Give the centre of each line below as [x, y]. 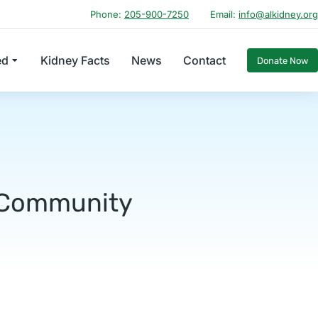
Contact [204, 60]
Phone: [107, 14]
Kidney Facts [75, 60]
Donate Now [283, 60]
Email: [224, 14]
